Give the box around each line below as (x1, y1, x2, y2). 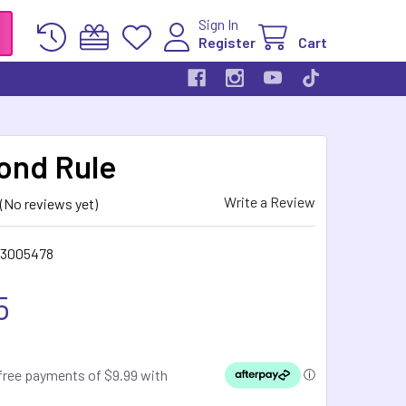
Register (198, 34, 256, 51)
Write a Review (224, 193, 315, 210)
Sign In (198, 15, 238, 33)
